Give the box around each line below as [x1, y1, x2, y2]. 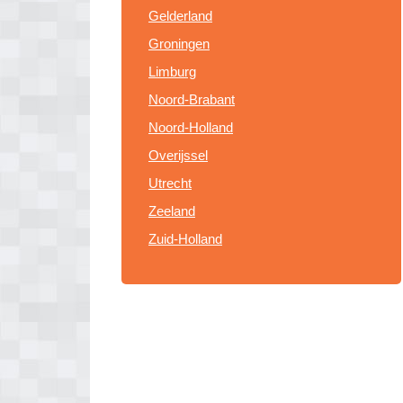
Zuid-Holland [148, 231, 222, 246]
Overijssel [148, 148, 208, 163]
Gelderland [148, 8, 212, 23]
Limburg [148, 64, 196, 79]
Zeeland [148, 203, 195, 219]
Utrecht [148, 175, 192, 191]
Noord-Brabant [148, 92, 235, 107]
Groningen [148, 36, 210, 51]
